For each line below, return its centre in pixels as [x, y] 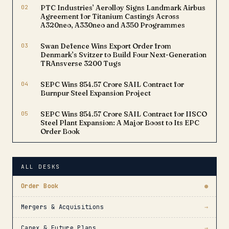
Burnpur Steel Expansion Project [96, 93]
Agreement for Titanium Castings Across [110, 16]
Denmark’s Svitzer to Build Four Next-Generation [123, 55]
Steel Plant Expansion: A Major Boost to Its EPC [120, 123]
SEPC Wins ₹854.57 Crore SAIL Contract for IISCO [124, 114]
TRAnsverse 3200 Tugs [81, 63]
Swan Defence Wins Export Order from [106, 46]
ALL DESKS [41, 167]
